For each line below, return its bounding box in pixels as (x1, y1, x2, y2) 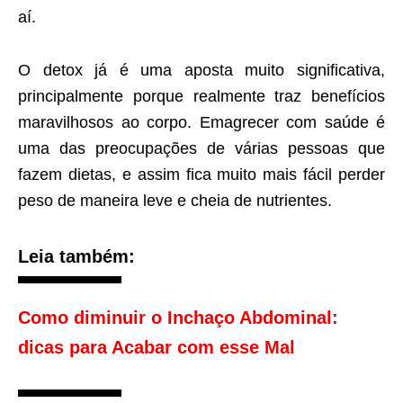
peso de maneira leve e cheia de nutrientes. (18, 192, 332, 210)
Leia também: (18, 246, 135, 267)
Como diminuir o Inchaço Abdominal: (18, 308, 338, 328)
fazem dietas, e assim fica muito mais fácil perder (18, 166, 385, 184)
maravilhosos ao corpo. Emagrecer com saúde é (18, 113, 385, 132)
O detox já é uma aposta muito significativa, (18, 61, 385, 80)
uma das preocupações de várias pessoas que (18, 139, 385, 158)
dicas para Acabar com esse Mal (18, 337, 295, 358)
